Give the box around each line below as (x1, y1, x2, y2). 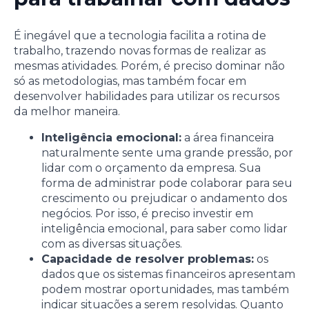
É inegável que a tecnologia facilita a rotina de (14, 29, 266, 43)
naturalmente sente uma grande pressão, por (41, 146, 293, 160)
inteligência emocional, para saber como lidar (41, 222, 288, 236)
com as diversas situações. (41, 237, 182, 251)
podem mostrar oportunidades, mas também (41, 283, 289, 297)
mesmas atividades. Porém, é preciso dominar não (14, 59, 285, 73)
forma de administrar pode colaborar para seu (41, 177, 292, 190)
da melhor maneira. (14, 105, 120, 119)
